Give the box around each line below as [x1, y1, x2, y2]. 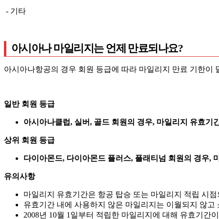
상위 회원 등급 [4, 135, 55, 144]
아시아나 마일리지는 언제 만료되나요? [11, 42, 183, 54]
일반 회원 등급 [4, 99, 55, 108]
